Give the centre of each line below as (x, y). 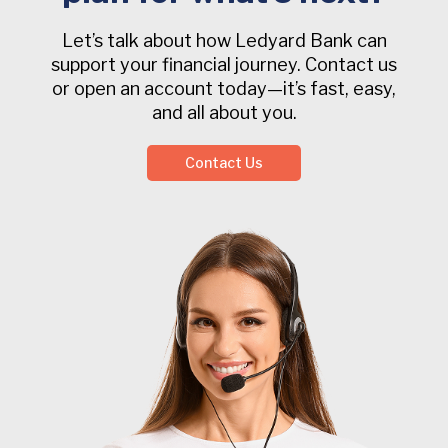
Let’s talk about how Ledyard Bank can (224, 40)
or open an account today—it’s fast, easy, (224, 88)
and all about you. (224, 112)
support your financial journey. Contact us (224, 64)
